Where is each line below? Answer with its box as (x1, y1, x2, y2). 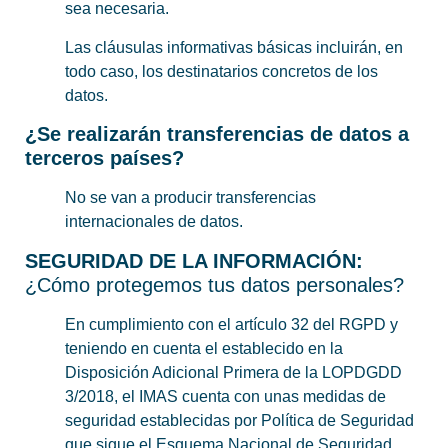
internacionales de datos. (65, 213, 243, 231)
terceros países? (25, 147, 184, 170)
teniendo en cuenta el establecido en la (65, 339, 343, 357)
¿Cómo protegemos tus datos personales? (25, 273, 404, 296)
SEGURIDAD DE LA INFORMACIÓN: (25, 249, 363, 272)
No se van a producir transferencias (65, 189, 316, 207)
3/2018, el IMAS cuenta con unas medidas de (65, 387, 386, 405)
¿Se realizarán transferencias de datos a (25, 123, 409, 146)
